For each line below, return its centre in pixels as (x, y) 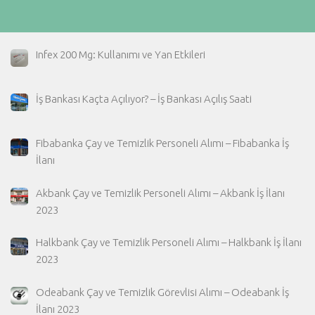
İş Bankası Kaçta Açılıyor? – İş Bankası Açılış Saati (144, 98)
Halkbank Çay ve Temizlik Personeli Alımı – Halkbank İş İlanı (169, 243)
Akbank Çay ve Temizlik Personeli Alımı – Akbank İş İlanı (161, 193)
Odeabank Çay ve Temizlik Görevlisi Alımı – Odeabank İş (163, 292)
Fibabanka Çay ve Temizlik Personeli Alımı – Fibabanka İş (163, 143)
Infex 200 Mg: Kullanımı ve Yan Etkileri (121, 54)
